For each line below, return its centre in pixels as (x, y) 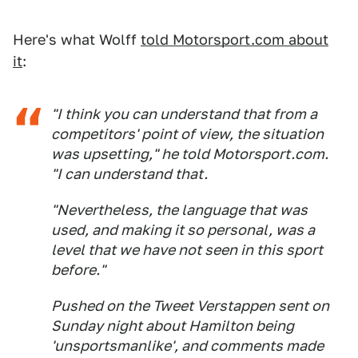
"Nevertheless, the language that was (179, 210)
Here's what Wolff (77, 40)
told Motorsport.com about (235, 40)
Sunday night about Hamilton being (173, 326)
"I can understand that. (129, 174)
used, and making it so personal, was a (183, 230)
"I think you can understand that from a (184, 114)
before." (78, 270)
